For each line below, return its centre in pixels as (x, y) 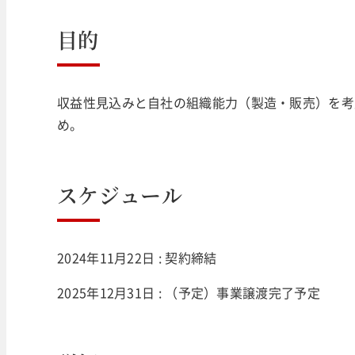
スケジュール (120, 194)
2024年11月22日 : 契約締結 (137, 258)
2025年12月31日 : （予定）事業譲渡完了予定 (189, 293)
